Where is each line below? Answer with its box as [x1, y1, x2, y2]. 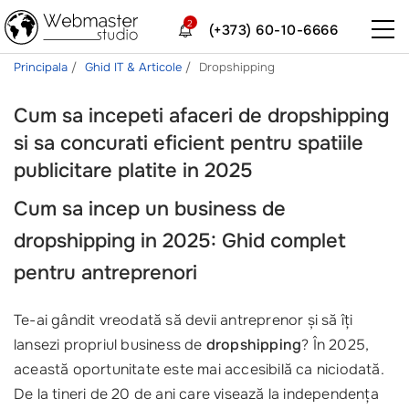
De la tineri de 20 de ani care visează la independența [14, 384, 379, 404]
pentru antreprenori [14, 260, 197, 286]
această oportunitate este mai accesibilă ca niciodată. [14, 360, 383, 379]
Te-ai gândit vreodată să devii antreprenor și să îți [14, 310, 353, 330]
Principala [14, 59, 71, 75]
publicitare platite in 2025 [14, 158, 253, 184]
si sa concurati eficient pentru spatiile [14, 131, 363, 156]
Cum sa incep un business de [14, 196, 286, 222]
